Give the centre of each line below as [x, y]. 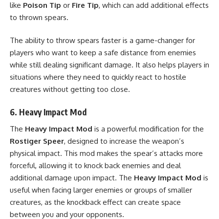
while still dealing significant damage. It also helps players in [109, 65]
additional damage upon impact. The [72, 178]
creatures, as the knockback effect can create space [95, 202]
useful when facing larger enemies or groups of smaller [101, 190]
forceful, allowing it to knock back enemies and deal [95, 165]
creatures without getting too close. [70, 89]
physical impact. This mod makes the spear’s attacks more [106, 153]
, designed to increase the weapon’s [124, 141]
